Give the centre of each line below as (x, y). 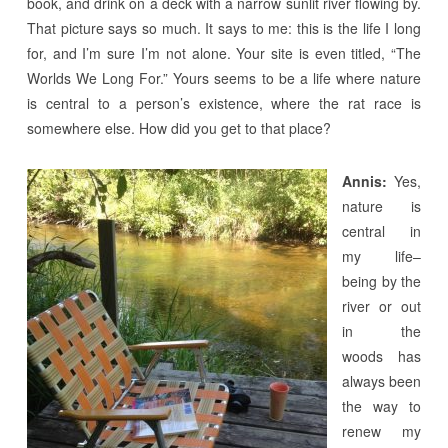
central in (381, 230)
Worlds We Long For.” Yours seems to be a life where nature (224, 77)
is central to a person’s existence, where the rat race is (224, 102)
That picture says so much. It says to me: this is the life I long (224, 27)
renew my (381, 430)
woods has (381, 355)
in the (381, 330)
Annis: (364, 180)
